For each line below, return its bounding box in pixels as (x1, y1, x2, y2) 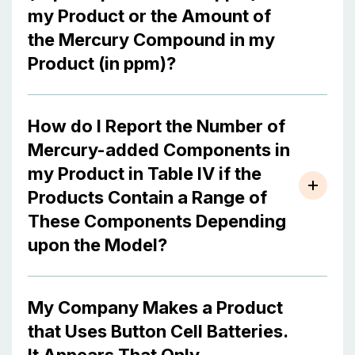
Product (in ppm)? (28, 53, 176, 74)
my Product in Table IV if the (28, 163, 261, 184)
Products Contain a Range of (28, 187, 267, 208)
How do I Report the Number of (28, 116, 285, 136)
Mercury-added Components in (28, 139, 290, 160)
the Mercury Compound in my (28, 29, 275, 50)
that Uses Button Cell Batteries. (28, 321, 288, 342)
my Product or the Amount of (28, 6, 271, 26)
